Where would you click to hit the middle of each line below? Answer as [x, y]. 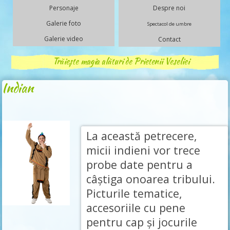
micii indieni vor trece [143, 150]
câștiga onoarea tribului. [151, 179]
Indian [18, 88]
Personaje [64, 8]
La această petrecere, [142, 136]
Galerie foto [64, 23]
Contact [169, 39]
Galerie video [64, 39]
